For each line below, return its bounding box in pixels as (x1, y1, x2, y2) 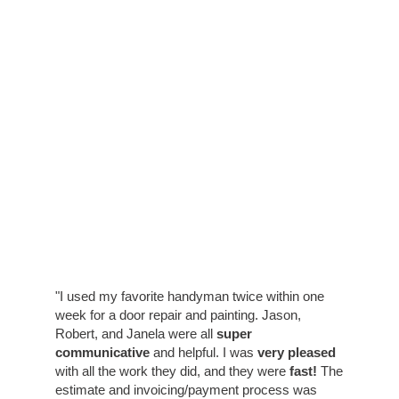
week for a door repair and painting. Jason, (54, 306, 301, 322)
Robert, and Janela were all (54, 325, 216, 341)
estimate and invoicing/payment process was (54, 381, 317, 397)
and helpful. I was (149, 344, 257, 360)
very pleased (256, 344, 336, 360)
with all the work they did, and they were (54, 362, 289, 379)
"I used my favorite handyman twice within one (54, 288, 324, 304)
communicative (54, 344, 150, 360)
